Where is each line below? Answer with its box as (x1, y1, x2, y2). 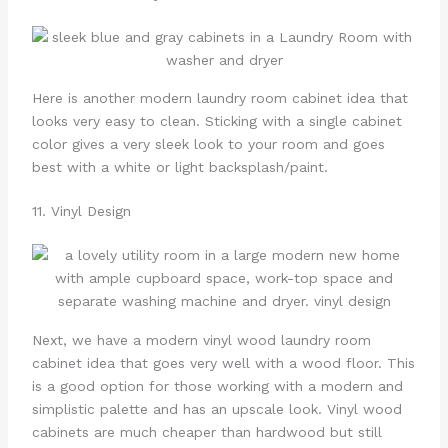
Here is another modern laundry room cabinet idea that (31, 90, 408, 107)
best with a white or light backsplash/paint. (31, 159, 328, 176)
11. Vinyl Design (31, 203, 131, 220)
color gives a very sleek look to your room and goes (31, 136, 385, 153)
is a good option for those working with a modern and (31, 377, 403, 394)
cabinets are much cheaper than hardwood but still (31, 423, 382, 440)
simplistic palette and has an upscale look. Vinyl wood (31, 400, 402, 417)
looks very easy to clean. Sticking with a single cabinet (31, 113, 402, 130)
